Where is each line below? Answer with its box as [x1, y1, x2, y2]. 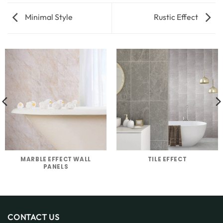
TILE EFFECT [147, 155, 187, 163]
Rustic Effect [154, 12, 200, 22]
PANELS [43, 162, 69, 171]
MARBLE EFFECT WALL [20, 155, 91, 163]
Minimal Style [23, 12, 73, 22]
